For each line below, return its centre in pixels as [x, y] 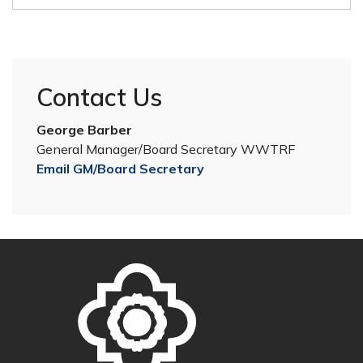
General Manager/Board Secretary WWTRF [166, 149]
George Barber [84, 130]
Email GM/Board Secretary [120, 169]
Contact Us [99, 97]
